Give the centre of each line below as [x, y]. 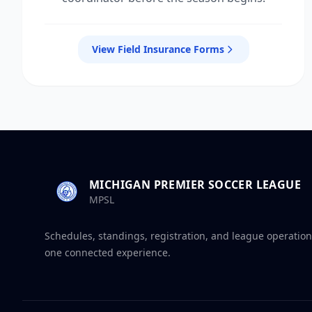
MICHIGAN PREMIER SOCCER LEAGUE [195, 185]
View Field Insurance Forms [158, 49]
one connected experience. [108, 252]
